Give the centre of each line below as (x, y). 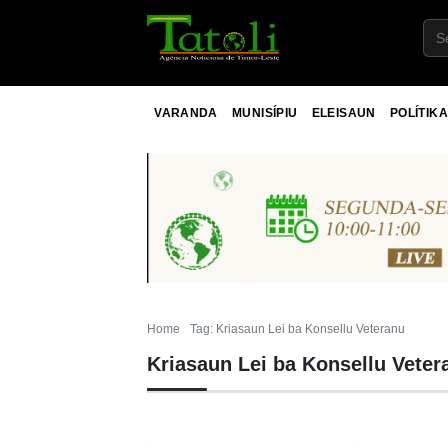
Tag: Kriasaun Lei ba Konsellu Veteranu (297, 328)
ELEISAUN (343, 112)
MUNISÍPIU (265, 112)
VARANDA (186, 112)
